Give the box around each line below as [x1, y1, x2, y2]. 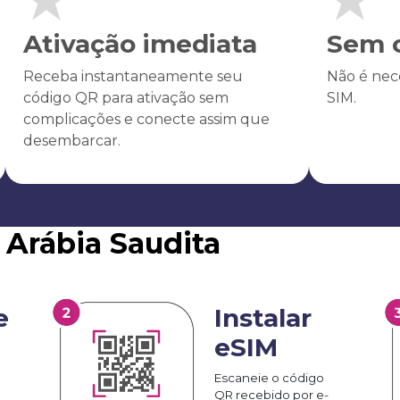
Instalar [214, 302, 312, 333]
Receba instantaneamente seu [22, 67, 243, 85]
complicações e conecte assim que [22, 110, 270, 128]
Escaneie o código [214, 370, 324, 385]
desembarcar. [22, 131, 121, 149]
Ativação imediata [22, 28, 257, 59]
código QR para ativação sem [22, 88, 229, 106]
